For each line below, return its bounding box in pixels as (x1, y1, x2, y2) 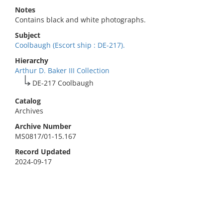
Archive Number (15, 121, 71, 131)
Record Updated (15, 147, 71, 156)
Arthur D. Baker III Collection (15, 66, 110, 75)
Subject (15, 30, 40, 40)
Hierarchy (15, 56, 48, 65)
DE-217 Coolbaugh (32, 78, 94, 88)
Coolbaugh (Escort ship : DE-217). (15, 40, 125, 50)
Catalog (15, 96, 41, 106)
